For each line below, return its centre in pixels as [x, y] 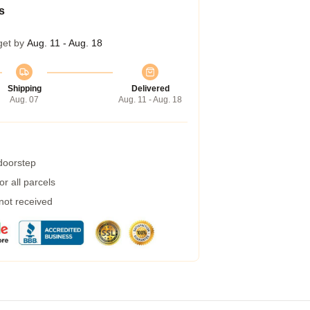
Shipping [24, 89]
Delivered [150, 89]
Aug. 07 [24, 100]
